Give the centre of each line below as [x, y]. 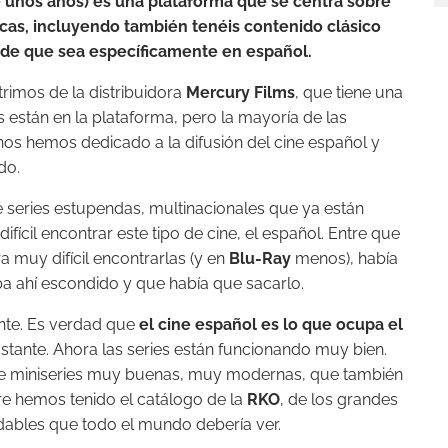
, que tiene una [349, 92]
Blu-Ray [260, 258]
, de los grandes [339, 399]
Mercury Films [240, 92]
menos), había [344, 258]
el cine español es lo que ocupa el [271, 324]
